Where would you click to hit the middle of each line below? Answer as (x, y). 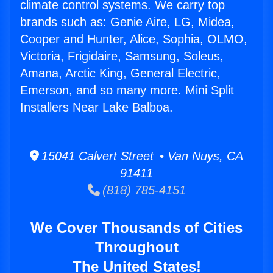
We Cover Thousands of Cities (136, 228)
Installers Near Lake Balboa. (97, 108)
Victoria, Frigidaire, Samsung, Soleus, (122, 56)
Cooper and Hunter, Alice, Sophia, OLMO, (134, 39)
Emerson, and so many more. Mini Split (127, 90)
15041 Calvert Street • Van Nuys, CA (141, 156)
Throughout (136, 247)
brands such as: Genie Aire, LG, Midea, (127, 22)
